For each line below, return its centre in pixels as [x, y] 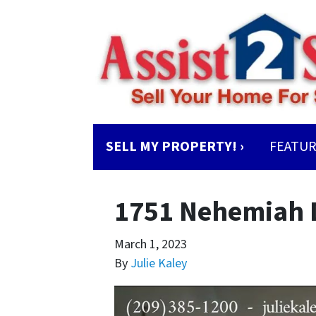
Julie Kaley [159, 263]
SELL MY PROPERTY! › [175, 147]
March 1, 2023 [151, 244]
